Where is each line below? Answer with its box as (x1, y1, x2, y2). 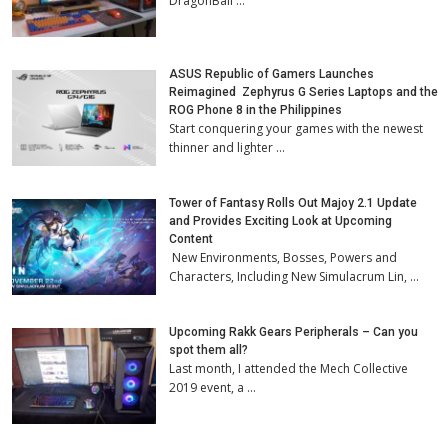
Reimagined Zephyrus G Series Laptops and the (169, 84, 439, 99)
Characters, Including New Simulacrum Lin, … (169, 267, 420, 285)
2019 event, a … (169, 378, 257, 396)
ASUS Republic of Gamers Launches (169, 66, 375, 81)
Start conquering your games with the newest (169, 119, 424, 137)
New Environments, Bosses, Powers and (169, 248, 398, 266)
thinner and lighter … (169, 138, 286, 156)
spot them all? (169, 342, 249, 357)
